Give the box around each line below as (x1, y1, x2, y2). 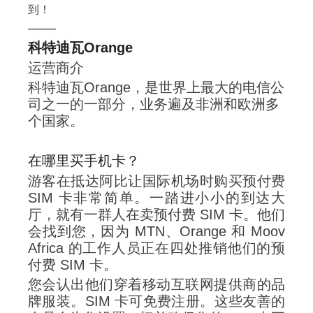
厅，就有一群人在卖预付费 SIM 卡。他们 (28, 206, 285, 222)
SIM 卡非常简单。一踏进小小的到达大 (28, 189, 285, 205)
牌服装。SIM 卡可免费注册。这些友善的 (28, 293, 285, 310)
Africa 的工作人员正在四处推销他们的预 (28, 240, 285, 256)
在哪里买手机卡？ (28, 153, 140, 169)
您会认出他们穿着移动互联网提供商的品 (28, 277, 285, 293)
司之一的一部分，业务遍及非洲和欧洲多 (28, 96, 279, 112)
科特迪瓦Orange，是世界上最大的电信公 (28, 80, 284, 96)
